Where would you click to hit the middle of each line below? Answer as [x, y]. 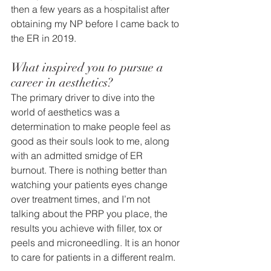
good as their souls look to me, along [91, 141]
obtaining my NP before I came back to [96, 24]
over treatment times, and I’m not [82, 199]
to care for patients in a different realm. [93, 257]
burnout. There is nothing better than [90, 170]
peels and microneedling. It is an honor [96, 243]
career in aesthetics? [62, 83]
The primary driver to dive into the [84, 98]
